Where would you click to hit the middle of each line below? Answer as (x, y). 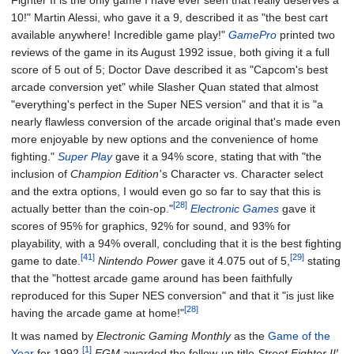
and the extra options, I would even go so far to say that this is (166, 192)
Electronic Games (235, 209)
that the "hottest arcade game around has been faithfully (152, 279)
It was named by (54, 336)
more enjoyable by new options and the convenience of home (165, 139)
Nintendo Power (138, 261)
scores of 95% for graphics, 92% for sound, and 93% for (151, 226)
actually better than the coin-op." (92, 209)
